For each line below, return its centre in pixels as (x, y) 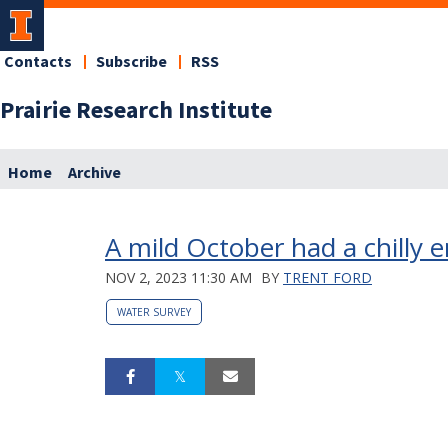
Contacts (38, 62)
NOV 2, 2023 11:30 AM (178, 277)
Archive (94, 172)
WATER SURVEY (154, 311)
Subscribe (131, 62)
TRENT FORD (327, 277)
